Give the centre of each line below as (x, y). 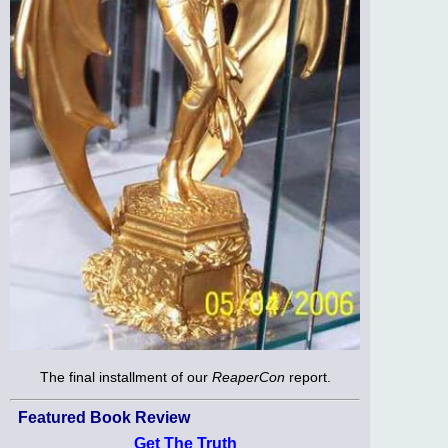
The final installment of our (125, 376)
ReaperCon (248, 376)
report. (307, 376)
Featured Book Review (104, 417)
